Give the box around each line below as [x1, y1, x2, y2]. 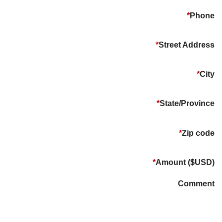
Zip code [182, 129, 215, 137]
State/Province [160, 99, 215, 108]
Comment [178, 179, 215, 188]
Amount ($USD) [155, 158, 215, 166]
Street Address [159, 41, 215, 49]
